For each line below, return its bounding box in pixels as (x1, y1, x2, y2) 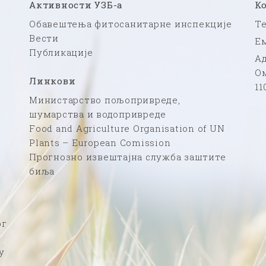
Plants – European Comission (29, 136, 171, 148)
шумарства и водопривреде (29, 107, 166, 120)
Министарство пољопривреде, (29, 93, 180, 106)
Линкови (29, 74, 76, 87)
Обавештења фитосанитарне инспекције (29, 17, 232, 30)
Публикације (29, 46, 93, 58)
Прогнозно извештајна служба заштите (29, 150, 226, 163)
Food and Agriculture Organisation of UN (29, 122, 225, 134)
